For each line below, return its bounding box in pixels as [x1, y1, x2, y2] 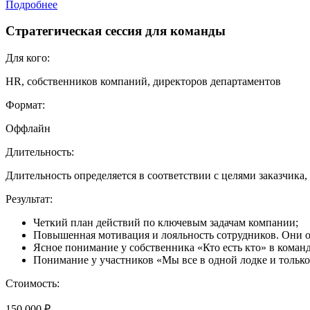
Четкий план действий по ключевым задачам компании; [33, 217, 298, 229]
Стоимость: [6, 277, 60, 290]
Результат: [6, 193, 53, 206]
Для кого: [6, 52, 50, 64]
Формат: [6, 99, 45, 111]
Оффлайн [6, 122, 51, 135]
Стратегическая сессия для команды [6, 24, 226, 39]
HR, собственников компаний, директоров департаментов [6, 75, 281, 88]
